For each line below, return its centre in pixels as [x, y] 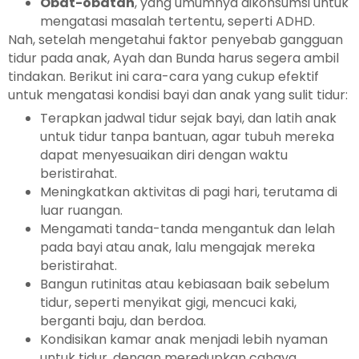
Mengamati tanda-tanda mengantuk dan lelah [188, 228]
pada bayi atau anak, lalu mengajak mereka [177, 247]
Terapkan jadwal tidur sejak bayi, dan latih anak [188, 118]
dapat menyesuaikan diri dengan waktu [164, 155]
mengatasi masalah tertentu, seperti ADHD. [177, 21]
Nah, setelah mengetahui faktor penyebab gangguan [175, 39]
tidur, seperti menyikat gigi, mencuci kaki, [168, 302]
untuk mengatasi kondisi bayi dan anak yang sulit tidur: [178, 95]
